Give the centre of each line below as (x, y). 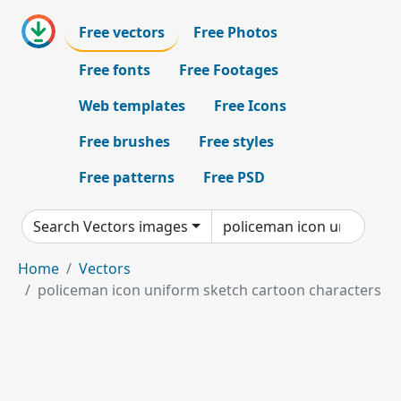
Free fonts (115, 70)
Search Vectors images (111, 226)
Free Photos (235, 32)
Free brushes (124, 141)
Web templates (132, 106)
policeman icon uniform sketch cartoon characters (209, 290)
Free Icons (250, 106)
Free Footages (229, 70)
